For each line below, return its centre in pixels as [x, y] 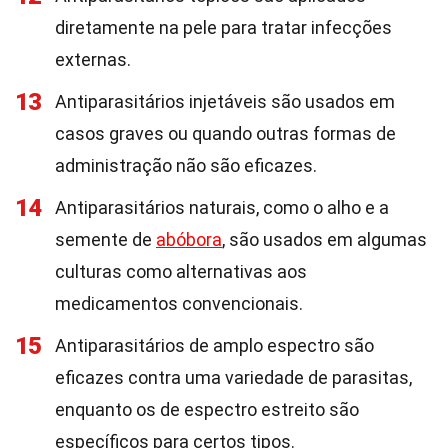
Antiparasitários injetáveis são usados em [225, 101]
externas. [93, 59]
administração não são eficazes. [186, 165]
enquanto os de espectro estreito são [207, 409]
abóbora [189, 239]
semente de [105, 239]
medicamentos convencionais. [179, 303]
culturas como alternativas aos [181, 271]
